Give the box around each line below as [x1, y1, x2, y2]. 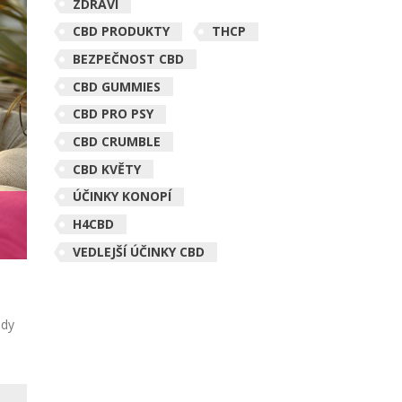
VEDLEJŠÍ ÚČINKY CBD [72, 242, 205, 260]
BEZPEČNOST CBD [72, 50, 184, 68]
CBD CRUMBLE [72, 133, 161, 151]
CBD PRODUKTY [72, 22, 170, 40]
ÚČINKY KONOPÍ [72, 188, 171, 205]
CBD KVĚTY [72, 160, 141, 178]
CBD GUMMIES [72, 77, 161, 95]
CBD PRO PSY [72, 105, 153, 123]
